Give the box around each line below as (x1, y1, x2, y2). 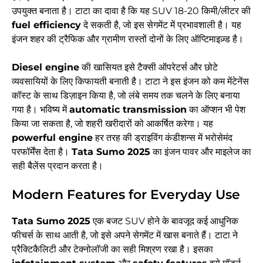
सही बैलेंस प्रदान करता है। (12, 160, 103, 172)
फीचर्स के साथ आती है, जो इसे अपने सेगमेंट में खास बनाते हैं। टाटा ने (12, 230, 238, 241)
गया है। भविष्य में (12, 104, 69, 116)
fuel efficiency (12, 19, 81, 31)
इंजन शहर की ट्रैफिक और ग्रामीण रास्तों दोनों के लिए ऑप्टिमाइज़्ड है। (12, 33, 244, 45)
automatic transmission (69, 104, 187, 116)
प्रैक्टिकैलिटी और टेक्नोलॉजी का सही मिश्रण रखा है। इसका (12, 244, 213, 255)
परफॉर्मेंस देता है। (12, 146, 72, 158)
